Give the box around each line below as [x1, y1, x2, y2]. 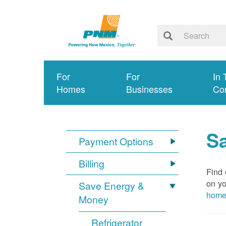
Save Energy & [79, 179, 145, 193]
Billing [79, 156, 105, 171]
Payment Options [79, 134, 154, 149]
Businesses [126, 83, 173, 96]
